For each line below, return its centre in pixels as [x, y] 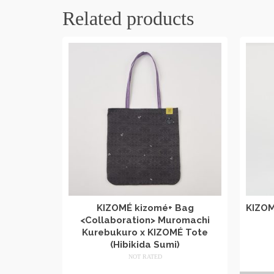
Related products [128, 18]
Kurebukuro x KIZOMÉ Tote [145, 232]
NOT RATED [145, 256]
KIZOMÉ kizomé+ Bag [145, 208]
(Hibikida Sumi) [145, 244]
